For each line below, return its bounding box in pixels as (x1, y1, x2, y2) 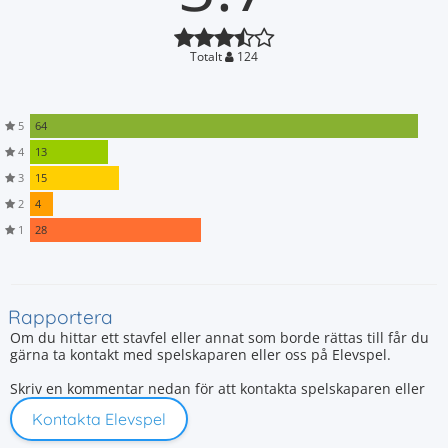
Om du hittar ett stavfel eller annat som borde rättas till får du (10, 328, 429, 347)
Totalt (190, 48, 225, 65)
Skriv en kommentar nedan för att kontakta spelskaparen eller (10, 379, 425, 398)
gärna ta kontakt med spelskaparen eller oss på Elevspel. (10, 345, 391, 364)
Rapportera (8, 305, 113, 329)
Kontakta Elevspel (32, 409, 166, 429)
